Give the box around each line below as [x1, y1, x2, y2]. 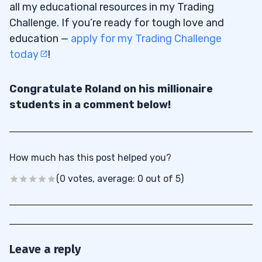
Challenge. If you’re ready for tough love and [9, 16, 224, 29]
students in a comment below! [9, 98, 171, 111]
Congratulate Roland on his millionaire [9, 82, 213, 95]
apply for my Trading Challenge [71, 32, 222, 45]
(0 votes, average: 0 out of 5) [56, 173, 184, 184]
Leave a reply [9, 242, 81, 256]
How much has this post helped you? [9, 151, 171, 163]
